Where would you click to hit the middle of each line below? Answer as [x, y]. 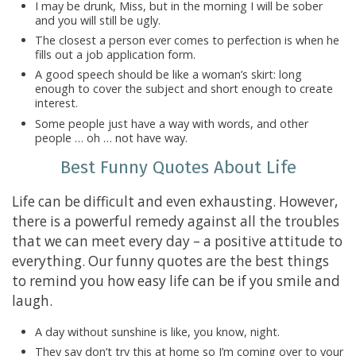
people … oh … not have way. [111, 137]
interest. [56, 103]
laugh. [32, 301]
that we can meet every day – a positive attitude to [177, 242]
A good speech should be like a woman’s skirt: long [168, 75]
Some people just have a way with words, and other [171, 123]
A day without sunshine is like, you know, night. [157, 331]
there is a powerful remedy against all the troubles [176, 222]
